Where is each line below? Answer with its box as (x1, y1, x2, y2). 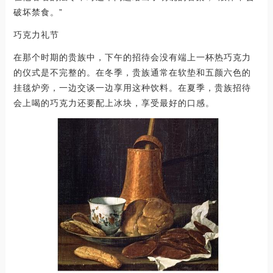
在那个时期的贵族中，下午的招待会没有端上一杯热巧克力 (13, 52, 251, 63)
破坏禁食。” (13, 7, 63, 18)
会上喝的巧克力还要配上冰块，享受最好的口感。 (13, 98, 214, 108)
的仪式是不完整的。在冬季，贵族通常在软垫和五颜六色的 (13, 68, 251, 78)
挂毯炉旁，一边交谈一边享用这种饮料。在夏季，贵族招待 (13, 83, 251, 93)
